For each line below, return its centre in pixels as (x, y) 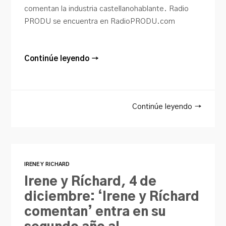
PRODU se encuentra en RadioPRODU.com (100, 21)
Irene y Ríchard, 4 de (91, 182)
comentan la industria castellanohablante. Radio (107, 9)
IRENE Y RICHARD (47, 164)
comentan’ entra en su (95, 212)
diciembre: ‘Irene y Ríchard (112, 197)
